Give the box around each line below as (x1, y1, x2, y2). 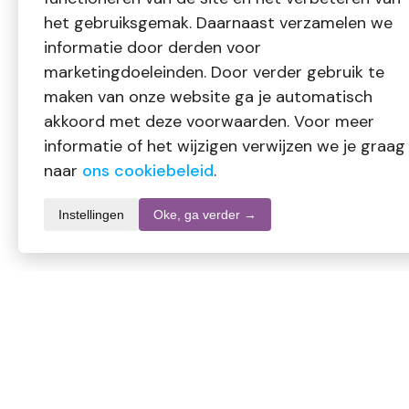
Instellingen (58, 207, 124, 222)
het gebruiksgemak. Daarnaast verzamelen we (44, 12, 393, 34)
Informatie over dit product (41, 331, 258, 353)
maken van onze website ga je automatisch (44, 86, 372, 108)
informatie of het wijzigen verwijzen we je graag (44, 135, 405, 157)
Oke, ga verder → (153, 207, 257, 222)
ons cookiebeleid (82, 160, 214, 182)
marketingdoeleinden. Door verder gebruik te (44, 61, 384, 83)
